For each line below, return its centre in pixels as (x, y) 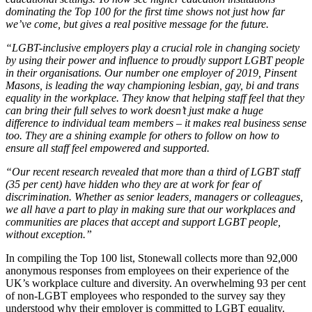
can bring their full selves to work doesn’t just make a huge (134, 111)
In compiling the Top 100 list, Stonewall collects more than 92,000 (151, 258)
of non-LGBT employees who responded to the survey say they (146, 296)
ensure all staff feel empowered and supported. (108, 148)
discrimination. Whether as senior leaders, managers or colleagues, (154, 197)
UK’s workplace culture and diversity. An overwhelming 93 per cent (156, 283)
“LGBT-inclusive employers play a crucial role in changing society (153, 48)
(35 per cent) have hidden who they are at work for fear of (133, 185)
